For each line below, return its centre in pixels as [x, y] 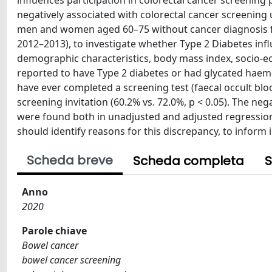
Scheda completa [189, 161]
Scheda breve [70, 160]
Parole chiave [54, 231]
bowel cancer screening [71, 260]
